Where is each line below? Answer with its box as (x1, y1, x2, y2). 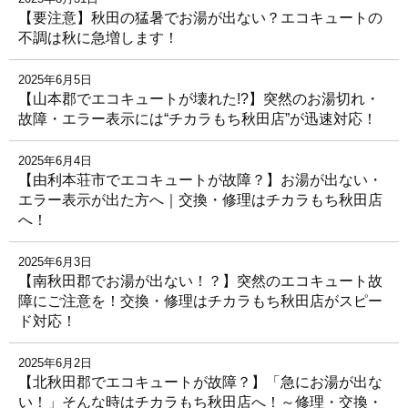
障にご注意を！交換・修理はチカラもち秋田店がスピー (18, 293, 382, 310)
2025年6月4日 (18, 154, 92, 168)
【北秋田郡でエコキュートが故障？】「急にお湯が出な (18, 374, 382, 391)
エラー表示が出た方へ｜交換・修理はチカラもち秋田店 (18, 192, 382, 209)
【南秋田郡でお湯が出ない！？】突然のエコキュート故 (18, 273, 382, 290)
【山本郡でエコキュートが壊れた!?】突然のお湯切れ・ (18, 91, 380, 107)
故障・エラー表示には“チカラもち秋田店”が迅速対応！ (18, 111, 377, 127)
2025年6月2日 (18, 356, 92, 371)
